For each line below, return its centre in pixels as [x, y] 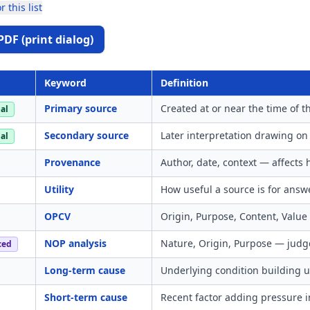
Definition [184, 83]
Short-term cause [86, 297]
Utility [59, 189]
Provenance [72, 162]
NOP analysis [75, 243]
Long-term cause [85, 270]
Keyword [65, 83]
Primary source [81, 108]
